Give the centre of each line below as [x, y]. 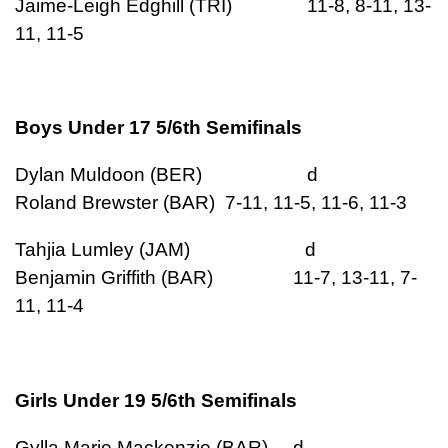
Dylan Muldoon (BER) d [196, 175]
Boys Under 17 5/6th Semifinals [158, 128]
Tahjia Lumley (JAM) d [195, 250]
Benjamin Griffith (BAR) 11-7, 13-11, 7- [216, 278]
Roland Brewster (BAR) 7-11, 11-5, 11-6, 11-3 [211, 203]
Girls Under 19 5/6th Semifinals [156, 400]
